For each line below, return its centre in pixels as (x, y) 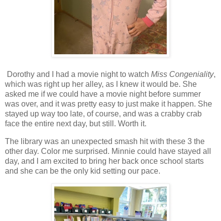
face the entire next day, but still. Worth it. (76, 123)
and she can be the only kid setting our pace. (83, 171)
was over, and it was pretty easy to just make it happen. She (109, 104)
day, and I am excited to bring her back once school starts (104, 161)
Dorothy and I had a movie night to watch (78, 74)
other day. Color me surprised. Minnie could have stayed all (108, 151)
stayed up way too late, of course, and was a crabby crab (103, 113)
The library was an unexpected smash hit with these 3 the (105, 141)
